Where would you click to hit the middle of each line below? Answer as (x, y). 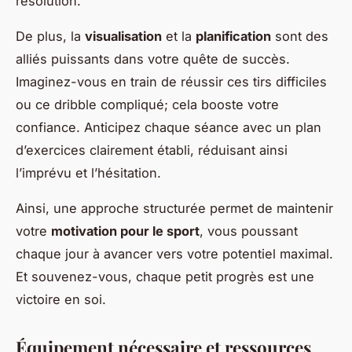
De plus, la (50, 36)
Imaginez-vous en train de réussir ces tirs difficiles (171, 81)
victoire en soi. (61, 299)
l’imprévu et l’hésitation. (88, 172)
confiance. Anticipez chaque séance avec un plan (169, 127)
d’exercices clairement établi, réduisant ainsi (152, 150)
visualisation (123, 36)
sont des (300, 36)
